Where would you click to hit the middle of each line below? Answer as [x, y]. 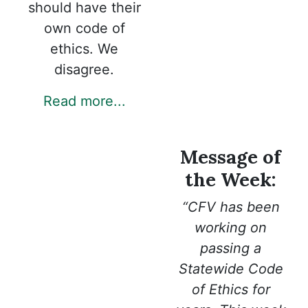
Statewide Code [231, 268]
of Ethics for [231, 289]
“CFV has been [231, 207]
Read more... [84, 101]
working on [231, 227]
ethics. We [84, 48]
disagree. [84, 69]
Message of [231, 157]
